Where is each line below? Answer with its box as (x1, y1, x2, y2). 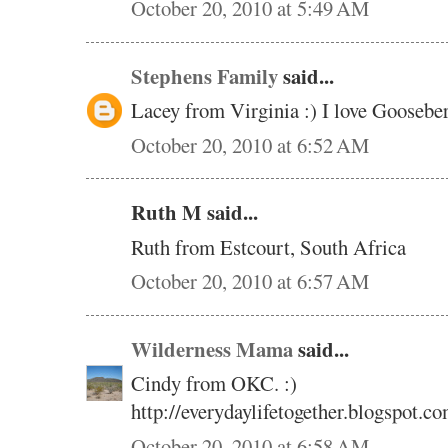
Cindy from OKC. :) (131, 369, 297, 398)
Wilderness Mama (131, 333, 293, 364)
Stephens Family (131, 60, 278, 91)
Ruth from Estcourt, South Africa (131, 232, 406, 261)
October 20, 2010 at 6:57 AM (131, 267, 369, 296)
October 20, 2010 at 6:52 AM (131, 130, 369, 159)
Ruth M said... (131, 197, 258, 228)
